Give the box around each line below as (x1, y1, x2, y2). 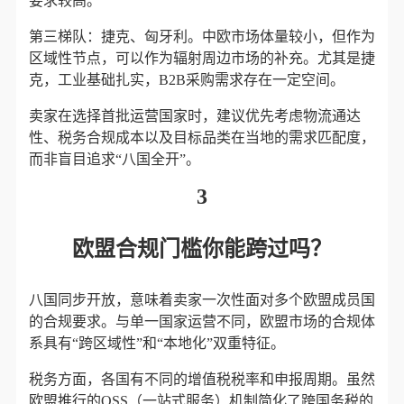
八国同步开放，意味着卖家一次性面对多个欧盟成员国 (28, 292, 375, 308)
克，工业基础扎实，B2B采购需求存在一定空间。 (28, 72, 344, 87)
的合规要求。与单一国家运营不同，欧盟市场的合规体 (28, 314, 375, 329)
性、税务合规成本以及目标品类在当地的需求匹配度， (28, 130, 375, 145)
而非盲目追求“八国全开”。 (28, 151, 200, 167)
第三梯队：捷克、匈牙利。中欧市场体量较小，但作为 (28, 29, 375, 44)
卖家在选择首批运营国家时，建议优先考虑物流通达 (28, 108, 361, 124)
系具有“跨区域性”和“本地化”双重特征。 (28, 335, 285, 351)
